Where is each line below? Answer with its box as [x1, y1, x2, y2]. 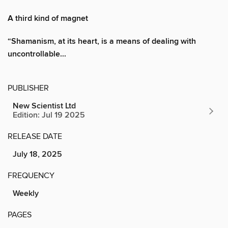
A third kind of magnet [8, 13, 88, 24]
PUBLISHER [8, 82, 49, 93]
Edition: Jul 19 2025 [13, 109, 85, 121]
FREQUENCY [8, 170, 54, 181]
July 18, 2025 [13, 149, 62, 160]
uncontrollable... [8, 48, 66, 60]
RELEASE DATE [8, 131, 62, 141]
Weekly [13, 188, 39, 199]
